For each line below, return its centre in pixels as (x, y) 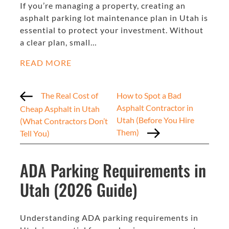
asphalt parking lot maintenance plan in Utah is (114, 17)
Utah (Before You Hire (156, 120)
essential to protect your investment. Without (112, 30)
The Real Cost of (70, 95)
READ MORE (46, 62)
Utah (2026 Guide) (78, 190)
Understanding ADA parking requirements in (109, 218)
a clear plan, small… (59, 42)
